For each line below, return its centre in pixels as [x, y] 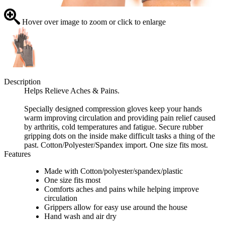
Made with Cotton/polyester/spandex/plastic [114, 171]
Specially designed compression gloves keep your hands [113, 109]
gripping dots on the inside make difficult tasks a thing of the [120, 136]
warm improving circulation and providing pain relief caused [120, 118]
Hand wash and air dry [80, 216]
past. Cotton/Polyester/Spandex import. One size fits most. [116, 145]
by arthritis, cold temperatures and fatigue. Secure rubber [114, 127]
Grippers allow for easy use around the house [116, 207]
